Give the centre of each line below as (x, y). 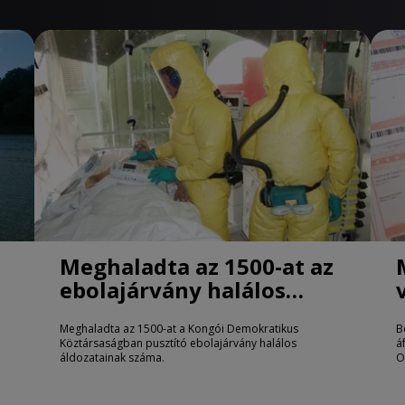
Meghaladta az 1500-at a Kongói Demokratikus (179, 329)
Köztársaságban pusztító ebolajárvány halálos (178, 344)
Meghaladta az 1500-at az (197, 267)
